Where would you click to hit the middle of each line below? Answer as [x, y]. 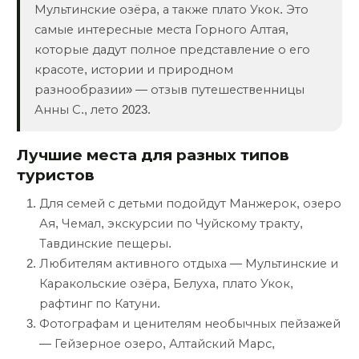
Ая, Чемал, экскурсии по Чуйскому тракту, [171, 223]
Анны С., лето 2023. [92, 109]
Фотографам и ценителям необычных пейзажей [190, 323]
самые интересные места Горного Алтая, [161, 29]
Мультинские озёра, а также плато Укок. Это [171, 9]
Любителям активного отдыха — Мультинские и [189, 263]
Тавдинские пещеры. [105, 243]
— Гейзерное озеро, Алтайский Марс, [157, 343]
